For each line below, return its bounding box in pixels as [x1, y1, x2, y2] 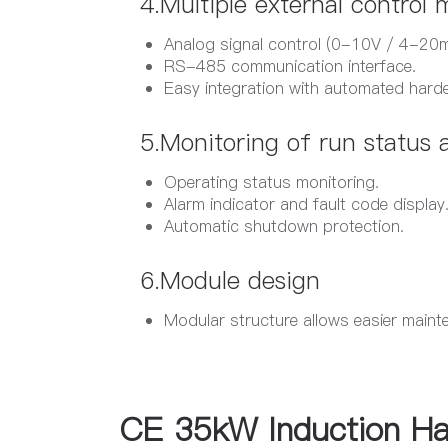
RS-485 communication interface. [164, 55, 416, 78]
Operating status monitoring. [164, 171, 379, 194]
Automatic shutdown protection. [164, 215, 404, 238]
